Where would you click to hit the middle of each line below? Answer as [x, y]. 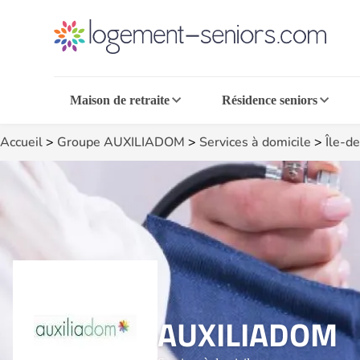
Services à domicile [255, 142]
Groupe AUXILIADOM [121, 142]
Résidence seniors [269, 100]
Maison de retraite [120, 100]
